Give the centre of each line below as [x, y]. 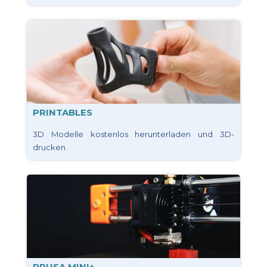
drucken [49, 147]
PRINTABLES [63, 112]
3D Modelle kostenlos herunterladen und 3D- [133, 134]
